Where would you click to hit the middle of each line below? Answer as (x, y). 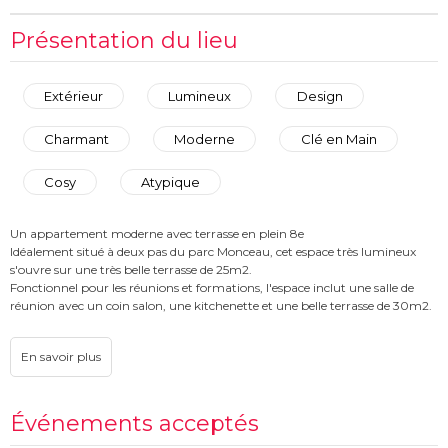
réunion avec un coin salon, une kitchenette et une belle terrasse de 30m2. (221, 306)
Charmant (76, 138)
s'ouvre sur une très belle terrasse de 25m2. (131, 270)
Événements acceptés (134, 423)
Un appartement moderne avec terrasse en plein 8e (157, 234)
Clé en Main (338, 138)
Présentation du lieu (124, 40)
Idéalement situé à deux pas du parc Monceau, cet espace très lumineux (213, 252)
